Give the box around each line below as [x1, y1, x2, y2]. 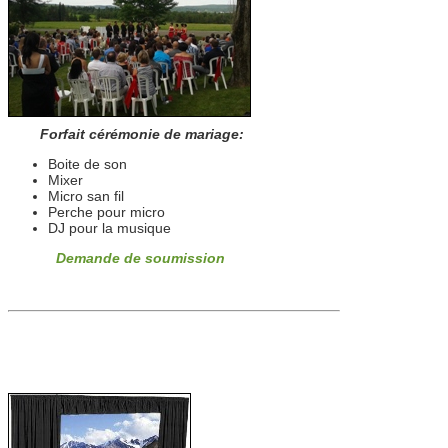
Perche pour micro [48, 204, 165, 220]
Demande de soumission [56, 250, 225, 266]
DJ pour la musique [48, 220, 171, 236]
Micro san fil [48, 188, 124, 204]
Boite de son [48, 156, 127, 172]
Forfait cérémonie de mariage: [8, 126, 244, 142]
